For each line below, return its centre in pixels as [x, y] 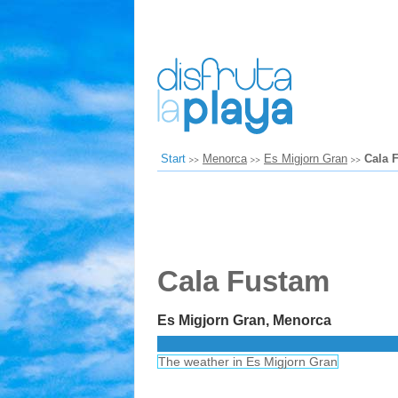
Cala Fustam [243, 281]
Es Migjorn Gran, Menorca [244, 320]
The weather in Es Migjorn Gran [248, 362]
